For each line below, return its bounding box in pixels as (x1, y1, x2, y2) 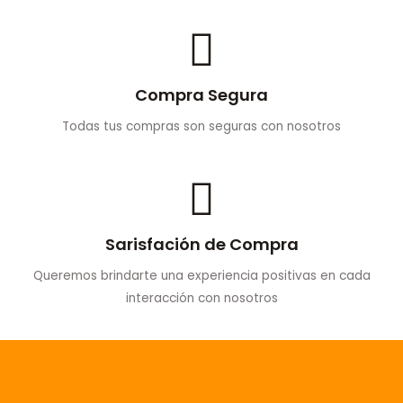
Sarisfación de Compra (104, 233, 299, 256)
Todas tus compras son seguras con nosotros (62, 118, 341, 136)
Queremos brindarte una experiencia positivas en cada (32, 267, 371, 285)
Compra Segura (135, 84, 268, 107)
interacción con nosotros (125, 290, 278, 308)
